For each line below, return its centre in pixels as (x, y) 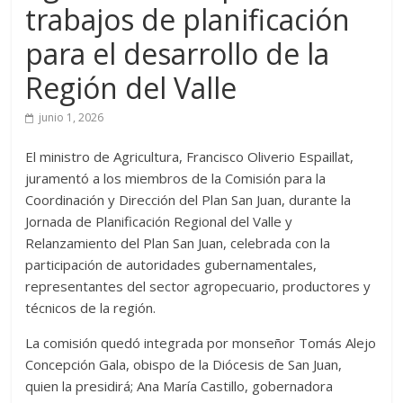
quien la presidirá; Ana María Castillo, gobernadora (179, 386)
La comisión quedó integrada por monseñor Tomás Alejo (201, 343)
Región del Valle (131, 88)
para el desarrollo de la (178, 54)
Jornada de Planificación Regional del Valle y (159, 222)
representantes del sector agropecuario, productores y (198, 287)
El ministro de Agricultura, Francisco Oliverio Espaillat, (190, 157)
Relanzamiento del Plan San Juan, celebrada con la (178, 243)
